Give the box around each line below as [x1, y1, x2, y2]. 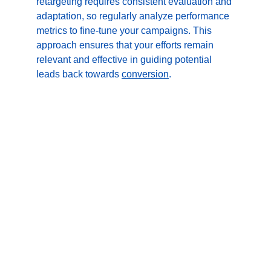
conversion [122, 69, 169, 79]
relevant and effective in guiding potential [36, 54, 214, 65]
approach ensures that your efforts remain [36, 40, 216, 50]
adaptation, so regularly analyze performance [36, 11, 232, 21]
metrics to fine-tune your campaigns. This [36, 25, 214, 36]
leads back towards [36, 69, 122, 79]
